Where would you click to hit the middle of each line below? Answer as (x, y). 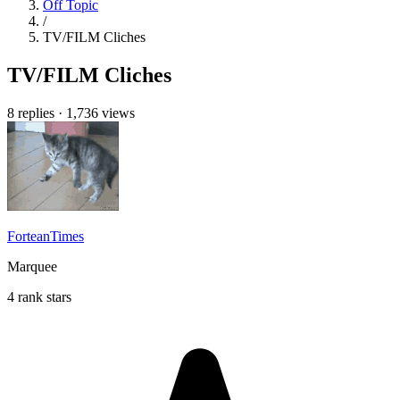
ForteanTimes (46, 236)
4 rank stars (39, 296)
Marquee (32, 266)
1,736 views (100, 112)
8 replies (31, 112)
